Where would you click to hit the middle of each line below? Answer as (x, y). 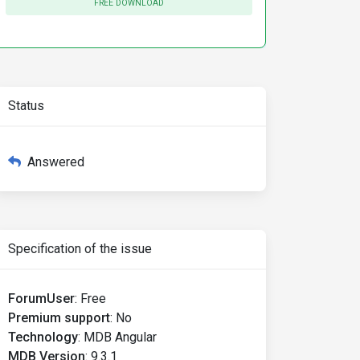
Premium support (59, 318)
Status (26, 106)
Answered (56, 162)
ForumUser (41, 299)
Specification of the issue (80, 249)
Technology (43, 337)
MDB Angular (120, 337)
